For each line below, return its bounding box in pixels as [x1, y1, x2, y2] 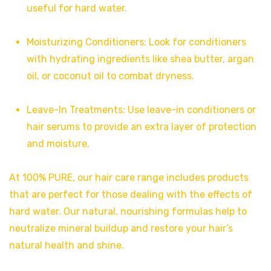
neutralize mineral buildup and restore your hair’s [9, 222, 233, 234]
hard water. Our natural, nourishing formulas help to [9, 205, 247, 217]
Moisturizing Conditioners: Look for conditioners [26, 36, 246, 48]
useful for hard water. [26, 2, 127, 14]
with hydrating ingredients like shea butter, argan [26, 53, 254, 65]
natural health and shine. [9, 239, 124, 251]
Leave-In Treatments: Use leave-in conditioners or [26, 103, 256, 116]
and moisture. [26, 137, 90, 149]
